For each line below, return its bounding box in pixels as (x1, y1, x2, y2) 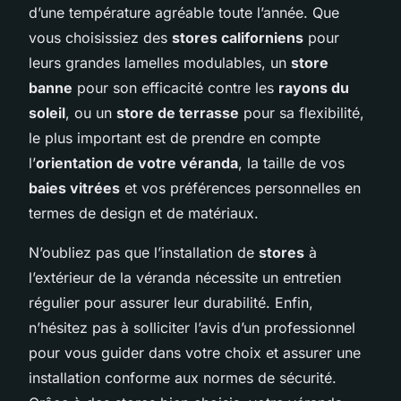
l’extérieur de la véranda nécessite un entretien (29, 268, 341, 286)
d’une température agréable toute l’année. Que (29, 3, 339, 21)
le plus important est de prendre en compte (29, 128, 320, 147)
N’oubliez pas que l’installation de (29, 243, 259, 261)
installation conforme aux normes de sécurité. (29, 368, 337, 387)
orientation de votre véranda (36, 153, 238, 172)
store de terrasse (116, 103, 239, 122)
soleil (29, 103, 65, 122)
